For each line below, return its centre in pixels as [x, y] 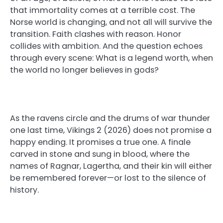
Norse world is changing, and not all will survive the [111, 22]
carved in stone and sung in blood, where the [100, 154]
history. [24, 190]
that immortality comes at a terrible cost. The [103, 10]
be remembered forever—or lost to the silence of [108, 178]
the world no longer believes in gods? [84, 70]
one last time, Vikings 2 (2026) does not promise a [111, 130]
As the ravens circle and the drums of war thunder [110, 118]
